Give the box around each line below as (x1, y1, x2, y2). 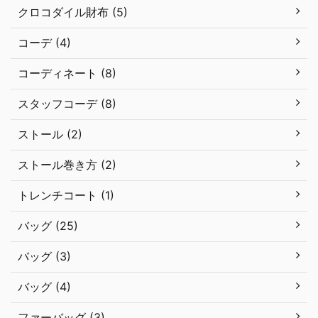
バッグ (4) (18, 280, 71, 295)
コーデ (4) (18, 35, 71, 50)
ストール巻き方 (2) (18, 158, 116, 172)
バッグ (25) (18, 219, 78, 234)
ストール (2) (18, 127, 82, 142)
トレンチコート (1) (18, 188, 114, 203)
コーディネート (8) (18, 66, 116, 81)
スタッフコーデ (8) (18, 97, 116, 111)
